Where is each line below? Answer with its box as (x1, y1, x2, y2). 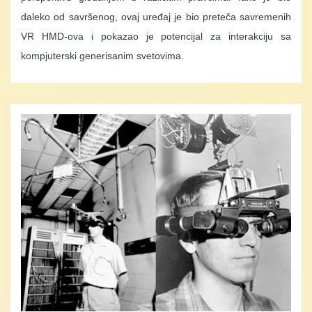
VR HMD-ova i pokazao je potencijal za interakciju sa (21, 30, 291, 42)
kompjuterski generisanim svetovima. (21, 49, 184, 61)
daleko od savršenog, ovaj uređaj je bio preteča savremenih (21, 10, 291, 22)
